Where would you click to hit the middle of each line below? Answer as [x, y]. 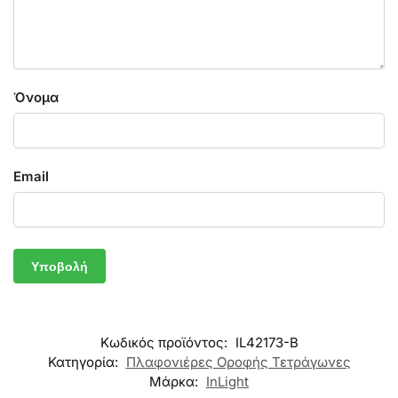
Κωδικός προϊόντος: [165, 343]
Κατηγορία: [84, 362]
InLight [227, 382]
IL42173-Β [267, 343]
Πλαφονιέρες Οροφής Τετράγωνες [238, 362]
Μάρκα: [175, 382]
